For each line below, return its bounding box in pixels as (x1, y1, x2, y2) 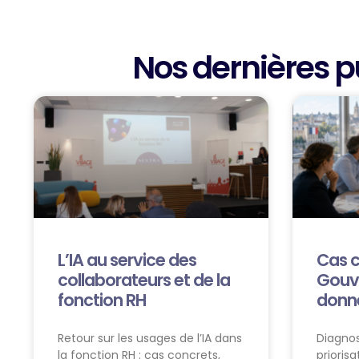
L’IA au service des (58, 248, 196, 272)
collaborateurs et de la (58, 268, 230, 292)
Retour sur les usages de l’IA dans (58, 330, 242, 347)
